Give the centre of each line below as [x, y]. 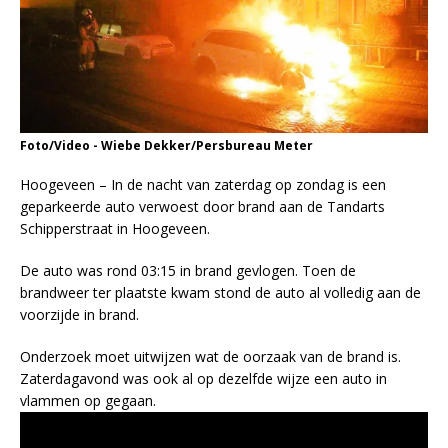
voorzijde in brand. [79, 315]
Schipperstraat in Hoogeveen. [115, 229]
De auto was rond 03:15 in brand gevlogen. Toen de [188, 271]
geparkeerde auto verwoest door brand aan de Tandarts [202, 207]
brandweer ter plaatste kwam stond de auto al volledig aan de [220, 293]
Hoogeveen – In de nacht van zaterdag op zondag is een [203, 185]
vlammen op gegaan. [88, 401]
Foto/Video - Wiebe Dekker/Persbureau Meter [166, 146]
